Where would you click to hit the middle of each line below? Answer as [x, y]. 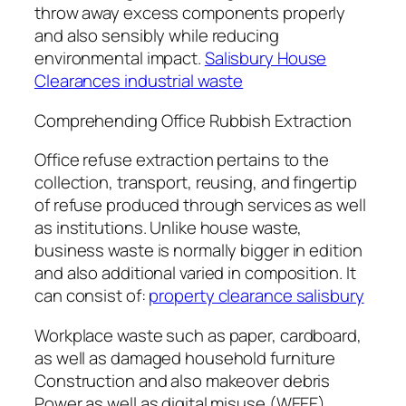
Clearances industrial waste [139, 81]
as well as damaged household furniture [185, 358]
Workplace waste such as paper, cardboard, [198, 335]
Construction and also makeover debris [183, 380]
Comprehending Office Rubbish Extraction [193, 120]
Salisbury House [266, 58]
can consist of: [92, 296]
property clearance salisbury [256, 296]
